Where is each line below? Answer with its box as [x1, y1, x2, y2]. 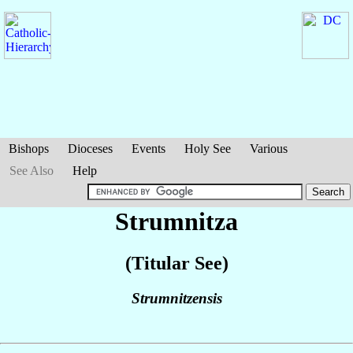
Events [132, 142, 165, 155]
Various [250, 142, 288, 155]
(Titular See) [124, 253, 229, 274]
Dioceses [68, 142, 113, 155]
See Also [9, 164, 54, 177]
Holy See [184, 142, 231, 155]
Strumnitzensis [131, 290, 222, 307]
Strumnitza [115, 207, 238, 236]
